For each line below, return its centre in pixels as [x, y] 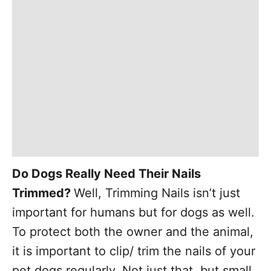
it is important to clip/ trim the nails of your [134, 251]
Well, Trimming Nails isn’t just [157, 193]
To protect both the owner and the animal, [133, 232]
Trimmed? [43, 193]
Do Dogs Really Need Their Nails [106, 174]
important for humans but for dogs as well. [133, 212]
